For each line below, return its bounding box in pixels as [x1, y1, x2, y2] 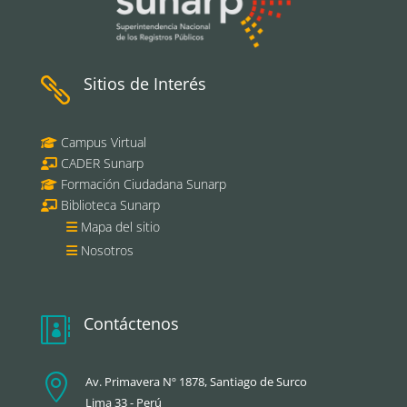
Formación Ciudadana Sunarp [56, 175, 226, 194]
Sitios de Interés [83, 73, 206, 95]
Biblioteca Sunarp [60, 196, 160, 214]
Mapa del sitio [80, 218, 160, 236]
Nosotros [80, 242, 134, 260]
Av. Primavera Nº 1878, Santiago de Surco [84, 373, 307, 391]
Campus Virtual [56, 134, 146, 152]
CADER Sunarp [60, 154, 144, 173]
